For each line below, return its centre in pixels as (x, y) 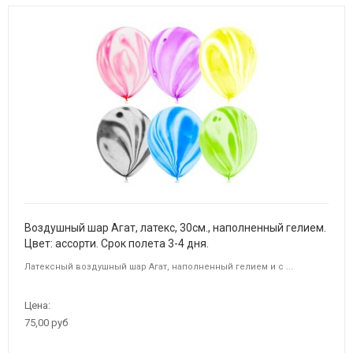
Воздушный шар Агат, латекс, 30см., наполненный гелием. (175, 228)
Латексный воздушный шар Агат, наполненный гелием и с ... (159, 267)
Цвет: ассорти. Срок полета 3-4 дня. (117, 244)
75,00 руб (46, 323)
